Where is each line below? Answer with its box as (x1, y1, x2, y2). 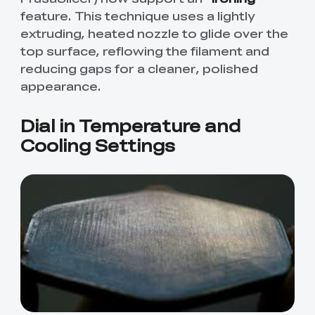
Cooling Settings (20, 132, 175, 157)
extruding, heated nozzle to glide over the (20, 25, 288, 42)
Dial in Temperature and (20, 112, 240, 137)
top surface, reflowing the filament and (20, 42, 269, 60)
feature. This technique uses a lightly (20, 7, 255, 25)
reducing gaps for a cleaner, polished (20, 60, 258, 77)
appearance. (20, 77, 101, 95)
